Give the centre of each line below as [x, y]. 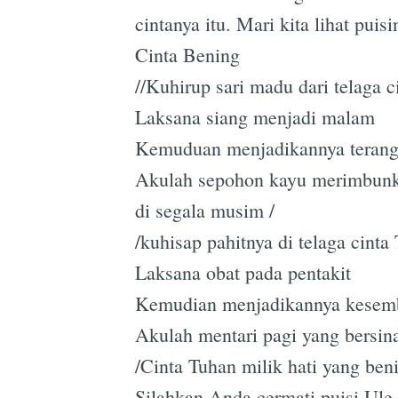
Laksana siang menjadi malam [255, 116]
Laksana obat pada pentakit [243, 272]
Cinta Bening [187, 54]
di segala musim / [205, 210]
